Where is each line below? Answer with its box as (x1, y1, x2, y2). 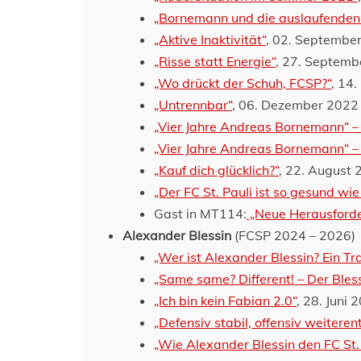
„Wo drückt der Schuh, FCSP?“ (154, 75, 331, 91)
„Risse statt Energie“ (154, 53, 276, 69)
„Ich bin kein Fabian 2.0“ (154, 293, 297, 309)
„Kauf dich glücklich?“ (154, 162, 279, 178)
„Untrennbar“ (154, 97, 232, 113)
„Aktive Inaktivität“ (154, 31, 266, 48)
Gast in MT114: (154, 205, 247, 222)
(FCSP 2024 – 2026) (231, 227, 355, 243)
